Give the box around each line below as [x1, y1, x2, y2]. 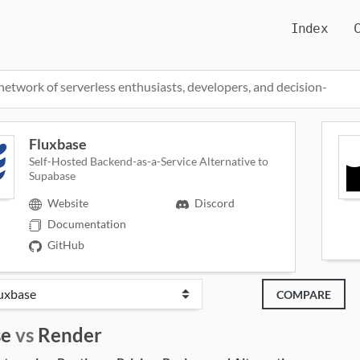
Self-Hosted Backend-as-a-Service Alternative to [29, 154, 269, 168]
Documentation [47, 217, 126, 231]
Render [38, 323, 102, 347]
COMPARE [276, 287, 331, 301]
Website [47, 196, 88, 210]
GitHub [47, 238, 84, 252]
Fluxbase [29, 135, 88, 153]
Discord [194, 196, 235, 210]
